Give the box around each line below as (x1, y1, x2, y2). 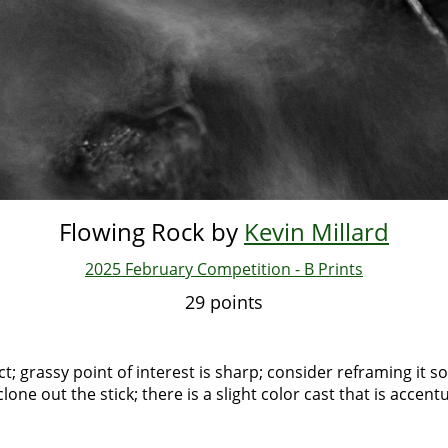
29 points (185, 290, 263, 314)
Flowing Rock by (59, 215, 244, 248)
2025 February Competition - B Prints (85, 258, 363, 280)
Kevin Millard (244, 215, 389, 248)
